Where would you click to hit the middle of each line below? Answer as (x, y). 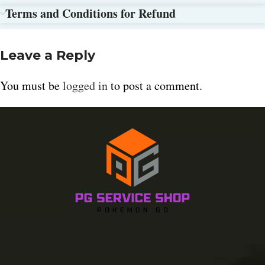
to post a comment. (155, 86)
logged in (85, 86)
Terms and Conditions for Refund (91, 14)
